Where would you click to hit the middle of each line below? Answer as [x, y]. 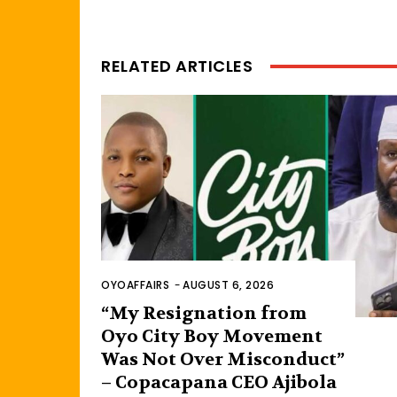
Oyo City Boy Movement [212, 337]
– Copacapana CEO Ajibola [219, 383]
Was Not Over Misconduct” [223, 360]
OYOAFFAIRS [135, 285]
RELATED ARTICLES [177, 66]
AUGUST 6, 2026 [228, 285]
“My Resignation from [204, 314]
